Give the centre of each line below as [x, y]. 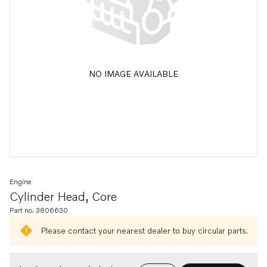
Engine [20, 181]
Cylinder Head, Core [63, 196]
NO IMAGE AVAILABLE [133, 73]
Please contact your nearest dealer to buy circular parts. [144, 230]
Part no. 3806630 [39, 210]
